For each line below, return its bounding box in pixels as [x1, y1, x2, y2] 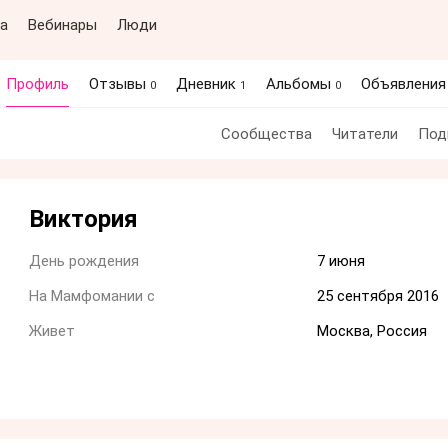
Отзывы [89, 75, 150, 93]
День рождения [29, 252, 139, 270]
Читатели [331, 125, 398, 143]
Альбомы [266, 75, 335, 93]
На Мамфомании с [29, 287, 155, 305]
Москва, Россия [317, 322, 427, 340]
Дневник [176, 75, 240, 93]
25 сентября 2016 [317, 287, 439, 305]
